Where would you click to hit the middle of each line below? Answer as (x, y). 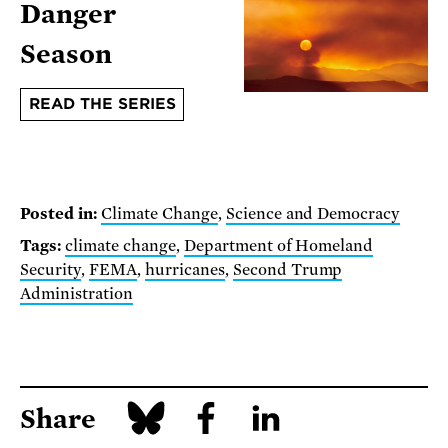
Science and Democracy (313, 214)
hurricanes (184, 269)
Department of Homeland (278, 245)
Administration (76, 293)
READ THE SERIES (102, 104)
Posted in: (58, 214)
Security (50, 269)
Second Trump (287, 269)
